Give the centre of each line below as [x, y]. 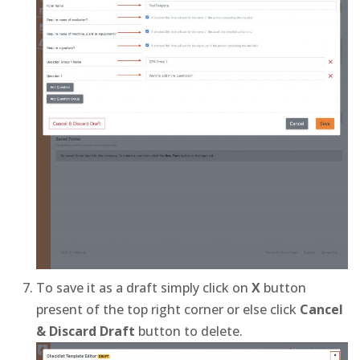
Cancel [321, 310]
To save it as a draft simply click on [144, 288]
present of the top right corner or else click [168, 310]
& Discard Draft [86, 331]
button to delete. [189, 331]
